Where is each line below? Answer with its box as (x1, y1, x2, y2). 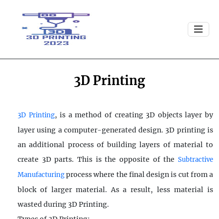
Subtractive (178, 155, 213, 164)
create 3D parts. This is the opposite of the (18, 155, 178, 164)
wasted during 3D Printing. (18, 200, 109, 209)
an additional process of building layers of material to (18, 140, 213, 149)
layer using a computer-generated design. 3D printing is (18, 126, 213, 134)
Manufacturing (18, 171, 65, 179)
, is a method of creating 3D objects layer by (54, 110, 214, 119)
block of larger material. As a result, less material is (18, 185, 213, 194)
